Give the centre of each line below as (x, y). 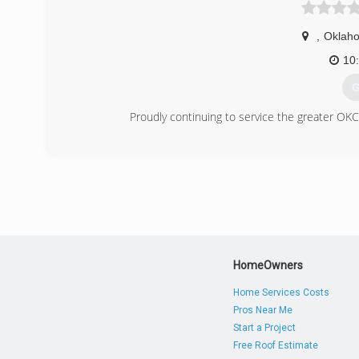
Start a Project (265, 328)
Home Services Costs (282, 292)
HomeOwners (268, 265)
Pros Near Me (263, 310)
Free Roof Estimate (276, 345)
